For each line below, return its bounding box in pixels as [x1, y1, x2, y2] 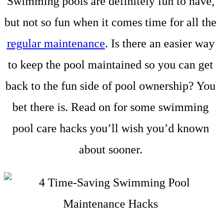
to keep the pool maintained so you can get [8, 58, 213, 71]
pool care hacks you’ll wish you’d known [12, 121, 209, 135]
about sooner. [78, 143, 143, 156]
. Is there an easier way [105, 37, 215, 50]
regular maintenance [6, 37, 105, 50]
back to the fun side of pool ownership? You [5, 79, 216, 92]
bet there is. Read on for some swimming [12, 100, 209, 113]
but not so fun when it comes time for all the [4, 15, 217, 29]
